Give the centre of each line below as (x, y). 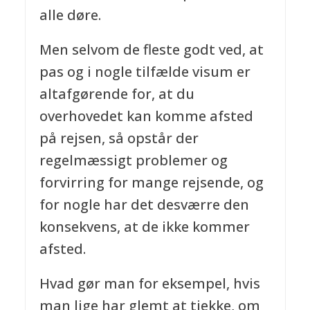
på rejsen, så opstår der (119, 138)
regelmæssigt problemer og (133, 160)
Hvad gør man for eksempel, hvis (149, 283)
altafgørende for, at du (117, 93)
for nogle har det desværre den (144, 204)
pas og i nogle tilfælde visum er (145, 71)
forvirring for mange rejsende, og (151, 182)
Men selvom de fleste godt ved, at (151, 49)
